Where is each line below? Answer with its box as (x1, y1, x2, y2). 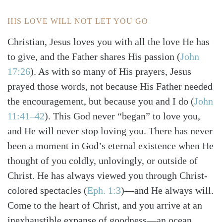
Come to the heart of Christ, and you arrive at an (7, 199, 202, 211)
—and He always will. (124, 184, 214, 196)
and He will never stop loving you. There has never (7, 125, 213, 136)
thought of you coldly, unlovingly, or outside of (7, 155, 198, 166)
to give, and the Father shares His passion (7, 51, 177, 62)
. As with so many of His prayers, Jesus (34, 65, 191, 77)
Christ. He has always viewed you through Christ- (7, 169, 208, 181)
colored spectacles (7, 184, 84, 196)
